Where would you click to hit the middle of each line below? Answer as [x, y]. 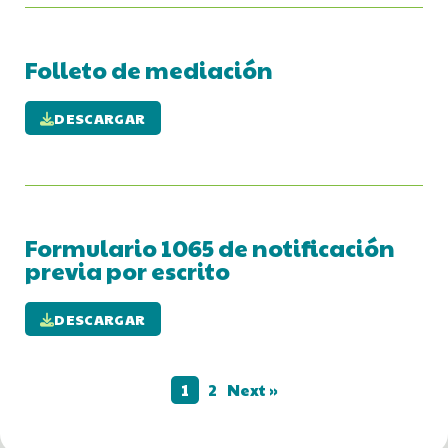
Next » [252, 390]
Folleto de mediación [149, 70]
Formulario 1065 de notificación [210, 248]
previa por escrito [127, 271]
